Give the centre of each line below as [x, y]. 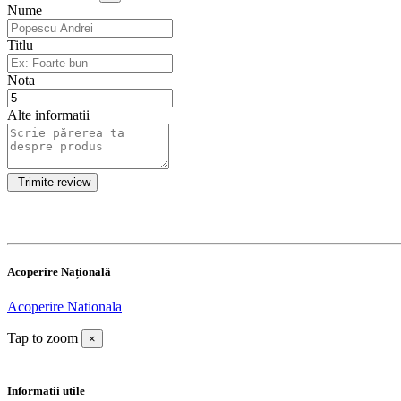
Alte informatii [48, 115]
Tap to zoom [43, 338]
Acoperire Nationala [64, 307]
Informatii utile [46, 391]
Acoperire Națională [59, 272]
